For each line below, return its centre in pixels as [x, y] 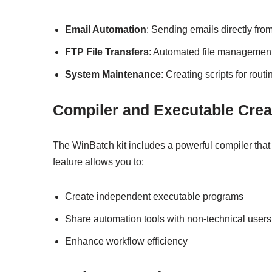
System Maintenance [113, 74]
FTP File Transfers [107, 52]
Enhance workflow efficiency [126, 241]
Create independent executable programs [154, 196]
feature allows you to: [98, 161]
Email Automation [106, 29]
